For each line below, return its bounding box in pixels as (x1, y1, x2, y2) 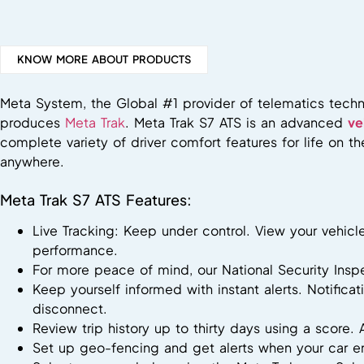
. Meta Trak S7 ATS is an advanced (125, 113, 348, 131)
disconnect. (32, 299, 107, 317)
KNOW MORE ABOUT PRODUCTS (17, 52, 191, 66)
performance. (32, 240, 118, 258)
